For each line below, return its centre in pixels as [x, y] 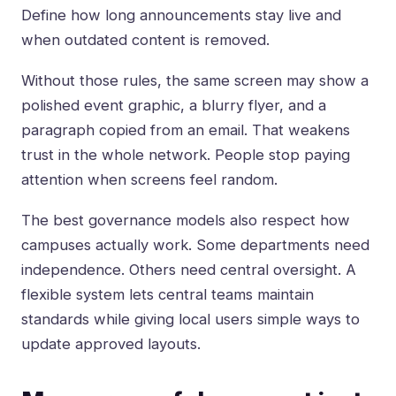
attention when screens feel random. [149, 180]
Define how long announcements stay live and [181, 15]
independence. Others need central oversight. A [189, 270]
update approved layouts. [111, 344]
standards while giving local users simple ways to [190, 320]
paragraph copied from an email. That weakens [186, 130]
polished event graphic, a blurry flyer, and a [174, 106]
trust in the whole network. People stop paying [186, 155]
